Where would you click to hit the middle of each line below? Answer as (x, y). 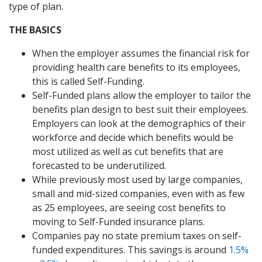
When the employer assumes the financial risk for (141, 53)
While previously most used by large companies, (137, 179)
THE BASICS (35, 30)
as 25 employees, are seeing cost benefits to (129, 207)
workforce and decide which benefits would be (133, 137)
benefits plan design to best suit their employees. (140, 109)
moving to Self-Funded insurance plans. (118, 221)
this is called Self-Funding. (88, 81)
